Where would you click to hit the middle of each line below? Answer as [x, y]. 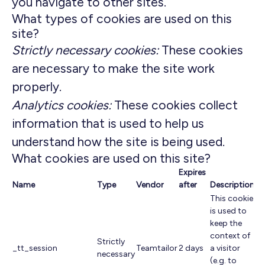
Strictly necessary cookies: [85, 50]
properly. [37, 87]
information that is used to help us [108, 123]
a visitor [225, 248]
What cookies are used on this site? [111, 158]
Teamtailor [157, 248]
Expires [192, 172]
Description [232, 185]
